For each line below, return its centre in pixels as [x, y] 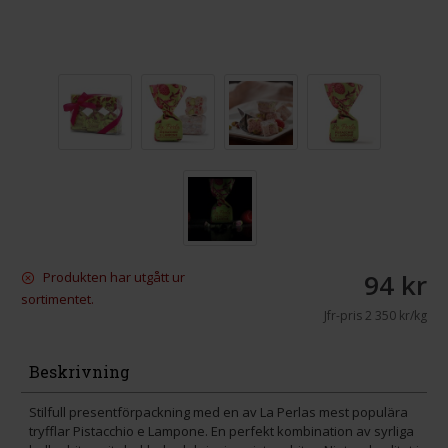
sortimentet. [57, 299]
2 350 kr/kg [394, 315]
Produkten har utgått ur [112, 277]
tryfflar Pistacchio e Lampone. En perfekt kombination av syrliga [221, 431]
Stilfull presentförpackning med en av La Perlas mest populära [218, 412]
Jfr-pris [342, 315]
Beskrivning [79, 371]
